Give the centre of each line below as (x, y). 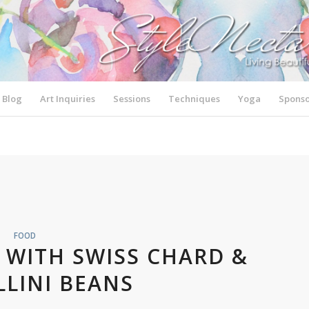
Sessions (132, 99)
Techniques (195, 99)
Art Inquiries (68, 99)
